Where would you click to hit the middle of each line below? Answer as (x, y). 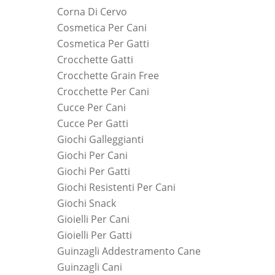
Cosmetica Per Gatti (103, 43)
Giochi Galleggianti (100, 139)
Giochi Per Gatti (94, 171)
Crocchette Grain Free (108, 75)
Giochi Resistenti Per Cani (116, 187)
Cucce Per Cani (91, 107)
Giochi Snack (87, 203)
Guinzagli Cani (90, 267)
